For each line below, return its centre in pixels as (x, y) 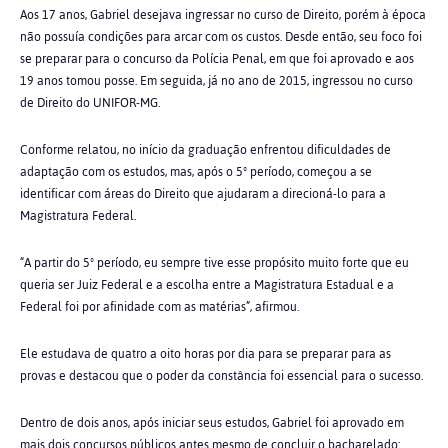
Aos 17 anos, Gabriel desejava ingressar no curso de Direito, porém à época (223, 15)
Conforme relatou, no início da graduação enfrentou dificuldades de (205, 150)
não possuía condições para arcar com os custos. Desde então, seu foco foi (221, 37)
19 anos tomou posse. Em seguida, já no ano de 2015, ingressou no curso (216, 81)
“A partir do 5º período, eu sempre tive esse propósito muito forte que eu (214, 263)
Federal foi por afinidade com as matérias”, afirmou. (159, 307)
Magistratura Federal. (78, 216)
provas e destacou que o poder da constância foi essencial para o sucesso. (221, 376)
